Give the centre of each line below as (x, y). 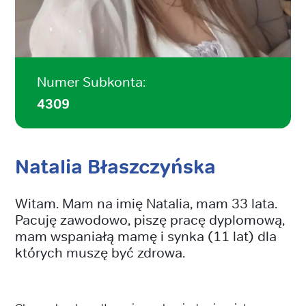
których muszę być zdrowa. (100, 252)
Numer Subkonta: (91, 81)
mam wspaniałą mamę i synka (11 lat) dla (146, 236)
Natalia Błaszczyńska (115, 167)
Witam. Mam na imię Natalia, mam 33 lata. (146, 203)
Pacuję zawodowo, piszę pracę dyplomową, (150, 219)
